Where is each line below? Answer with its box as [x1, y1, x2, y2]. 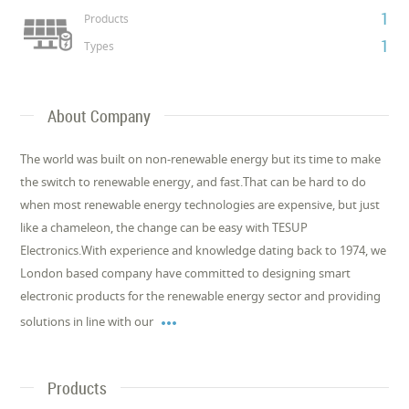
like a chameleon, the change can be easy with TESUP [20, 218, 309, 236]
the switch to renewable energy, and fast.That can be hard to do [20, 173, 367, 190]
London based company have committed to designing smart [20, 264, 351, 281]
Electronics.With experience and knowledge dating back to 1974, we [20, 241, 387, 258]
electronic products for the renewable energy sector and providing [20, 287, 382, 304]
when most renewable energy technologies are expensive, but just [20, 195, 381, 213]
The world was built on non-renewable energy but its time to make [20, 150, 382, 167]
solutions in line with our [20, 313, 154, 330]
